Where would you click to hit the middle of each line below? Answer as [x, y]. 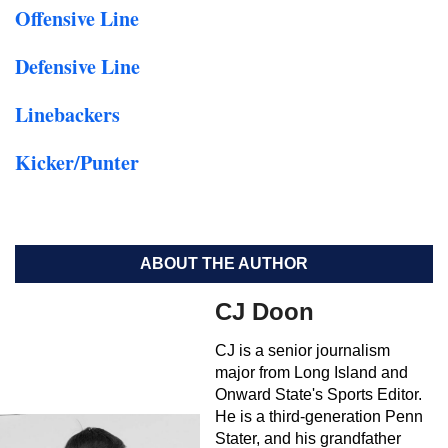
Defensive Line [77, 66]
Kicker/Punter [77, 162]
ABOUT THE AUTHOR [224, 263]
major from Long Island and [311, 372]
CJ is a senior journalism [302, 350]
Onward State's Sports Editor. [318, 394]
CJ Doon [264, 311]
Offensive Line [77, 18]
